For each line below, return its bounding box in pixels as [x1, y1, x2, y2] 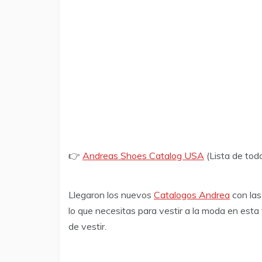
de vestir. [68, 220, 106, 232]
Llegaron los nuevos [68, 188, 154, 201]
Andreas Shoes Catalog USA [82, 149, 204, 161]
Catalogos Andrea [154, 188, 230, 201]
